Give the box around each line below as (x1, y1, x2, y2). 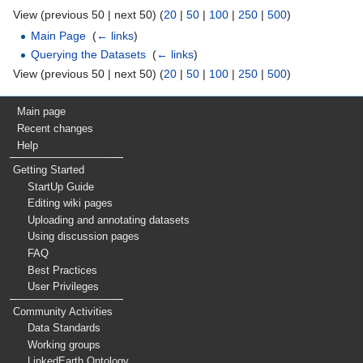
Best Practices (28, 263, 98, 276)
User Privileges (28, 280, 100, 293)
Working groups (28, 338, 101, 351)
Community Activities (12, 305, 113, 318)
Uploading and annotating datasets (28, 213, 190, 226)
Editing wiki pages (28, 197, 113, 210)
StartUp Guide (28, 180, 95, 193)
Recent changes (17, 122, 94, 135)
